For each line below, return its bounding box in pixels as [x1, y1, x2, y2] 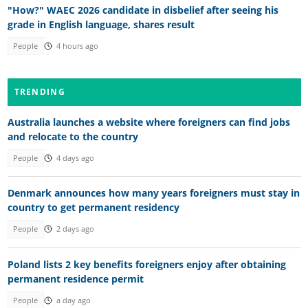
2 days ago [56, 224, 94, 234]
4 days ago [56, 153, 94, 163]
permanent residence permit [7, 272, 144, 285]
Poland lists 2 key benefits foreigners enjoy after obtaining [7, 257, 286, 271]
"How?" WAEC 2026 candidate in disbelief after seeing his [7, 3, 278, 17]
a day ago [56, 296, 91, 306]
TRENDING [14, 85, 65, 98]
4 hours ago [56, 41, 98, 52]
